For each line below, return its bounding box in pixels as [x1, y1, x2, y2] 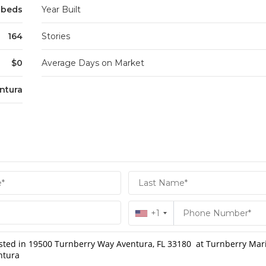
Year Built [41, 4, 81, 15]
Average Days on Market [41, 58, 144, 69]
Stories [41, 31, 70, 42]
